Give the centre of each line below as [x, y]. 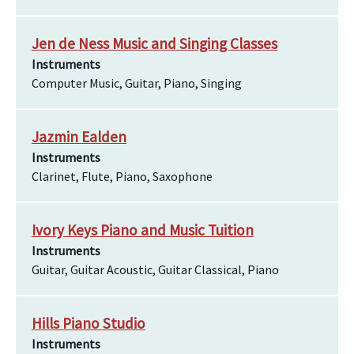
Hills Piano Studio [88, 323]
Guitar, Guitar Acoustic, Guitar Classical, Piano [155, 269]
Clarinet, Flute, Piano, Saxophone [122, 176]
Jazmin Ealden [79, 137]
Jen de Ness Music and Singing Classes [154, 43]
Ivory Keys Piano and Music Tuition [143, 230]
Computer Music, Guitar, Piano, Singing [137, 83]
